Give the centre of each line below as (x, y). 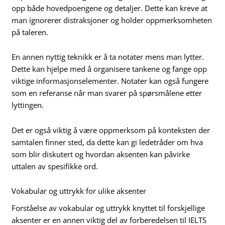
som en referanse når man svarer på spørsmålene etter (107, 93)
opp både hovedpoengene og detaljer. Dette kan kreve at (110, 8)
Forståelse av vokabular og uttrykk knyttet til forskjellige (108, 208)
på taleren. (30, 32)
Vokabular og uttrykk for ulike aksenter (79, 191)
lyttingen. (28, 105)
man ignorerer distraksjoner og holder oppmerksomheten (112, 20)
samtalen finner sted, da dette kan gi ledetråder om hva (107, 142)
